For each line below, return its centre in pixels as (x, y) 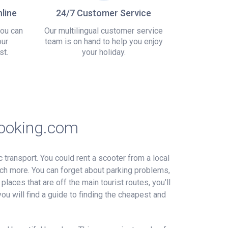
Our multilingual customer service (104, 31)
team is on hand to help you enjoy (104, 41)
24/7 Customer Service (104, 13)
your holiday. (104, 52)
